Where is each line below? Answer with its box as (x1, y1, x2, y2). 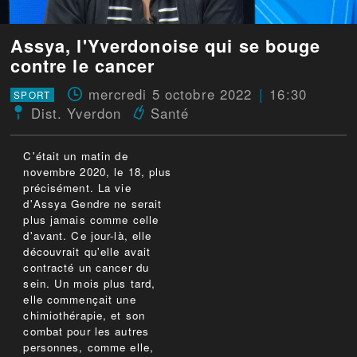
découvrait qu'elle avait (23, 244, 151, 260)
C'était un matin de (23, 148, 128, 164)
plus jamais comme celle (23, 212, 159, 228)
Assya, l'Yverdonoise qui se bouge (10, 33, 321, 59)
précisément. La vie (23, 180, 131, 196)
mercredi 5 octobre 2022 (88, 84, 253, 104)
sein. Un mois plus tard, (23, 276, 156, 292)
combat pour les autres (23, 324, 150, 339)
